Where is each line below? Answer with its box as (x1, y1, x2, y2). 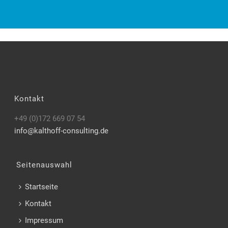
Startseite (25, 182, 59, 192)
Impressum (25, 216, 64, 225)
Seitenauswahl (16, 160, 73, 170)
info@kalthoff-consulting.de (14, 126, 109, 136)
